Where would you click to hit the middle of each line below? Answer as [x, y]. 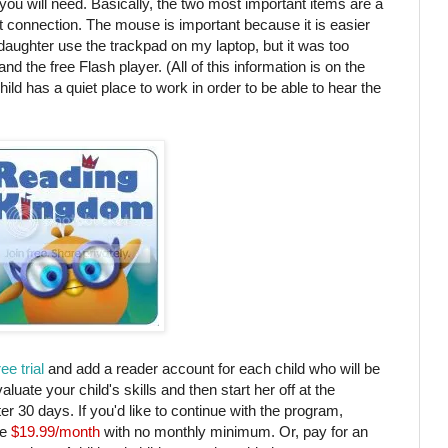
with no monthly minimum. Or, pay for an [234, 432]
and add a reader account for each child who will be [212, 369]
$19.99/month [53, 432]
